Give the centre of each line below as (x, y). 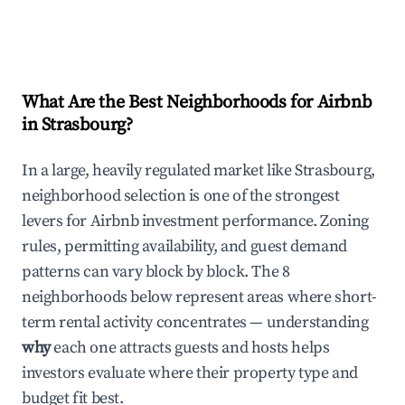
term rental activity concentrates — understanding (195, 323)
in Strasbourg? (77, 126)
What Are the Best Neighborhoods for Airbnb (197, 103)
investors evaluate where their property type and (190, 373)
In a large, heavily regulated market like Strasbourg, (198, 171)
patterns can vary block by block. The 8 (156, 272)
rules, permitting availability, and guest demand (184, 247)
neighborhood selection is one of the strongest (181, 196)
